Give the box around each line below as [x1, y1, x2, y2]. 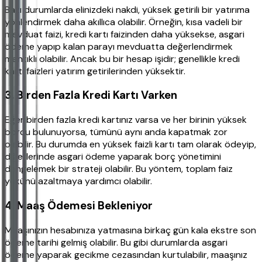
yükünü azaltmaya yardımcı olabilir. [5, 175, 152, 188]
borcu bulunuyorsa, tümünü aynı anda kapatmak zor [5, 126, 227, 139]
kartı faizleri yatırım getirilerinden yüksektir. [5, 64, 185, 77]
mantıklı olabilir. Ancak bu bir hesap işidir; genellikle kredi [5, 52, 240, 65]
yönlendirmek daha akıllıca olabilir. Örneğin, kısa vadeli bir [5, 15, 243, 28]
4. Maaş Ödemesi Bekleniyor [5, 198, 153, 213]
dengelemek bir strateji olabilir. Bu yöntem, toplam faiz [5, 163, 233, 175]
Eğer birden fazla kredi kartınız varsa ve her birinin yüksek [5, 113, 247, 126]
